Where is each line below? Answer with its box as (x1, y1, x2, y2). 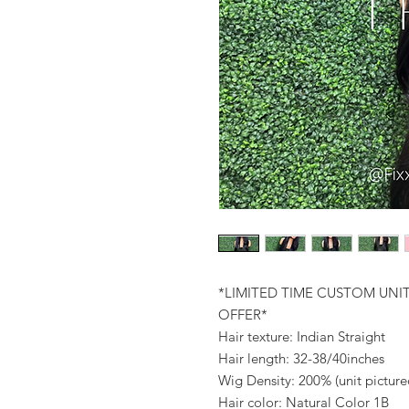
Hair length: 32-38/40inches (218, 350, 384, 367)
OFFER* (218, 306, 267, 323)
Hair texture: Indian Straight (218, 328, 385, 345)
